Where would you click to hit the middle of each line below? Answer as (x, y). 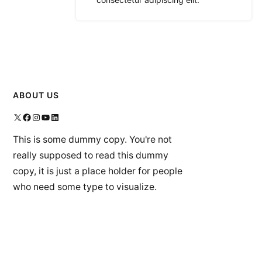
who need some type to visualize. (85, 187)
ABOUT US (36, 95)
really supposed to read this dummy (91, 156)
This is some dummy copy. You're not (92, 140)
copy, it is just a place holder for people (98, 171)
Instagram (35, 117)
